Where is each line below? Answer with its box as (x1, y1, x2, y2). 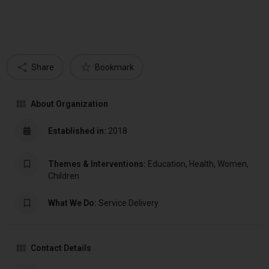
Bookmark (94, 62, 134, 72)
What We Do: (48, 198, 97, 208)
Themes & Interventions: (48, 159, 146, 169)
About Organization (31, 99, 108, 109)
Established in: (48, 126, 106, 136)
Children (48, 171, 79, 181)
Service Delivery (97, 198, 159, 208)
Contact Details (31, 243, 91, 253)
